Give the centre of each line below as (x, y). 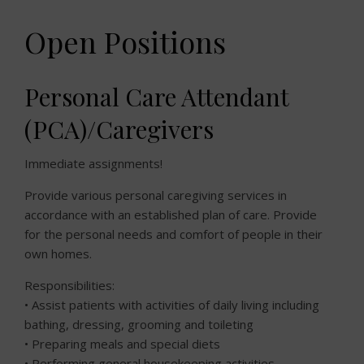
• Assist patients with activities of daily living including (172, 305)
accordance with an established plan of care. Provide (171, 214)
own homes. (58, 253)
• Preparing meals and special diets (122, 344)
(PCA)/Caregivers (119, 129)
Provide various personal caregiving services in (156, 195)
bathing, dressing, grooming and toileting (139, 324)
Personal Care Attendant (156, 97)
